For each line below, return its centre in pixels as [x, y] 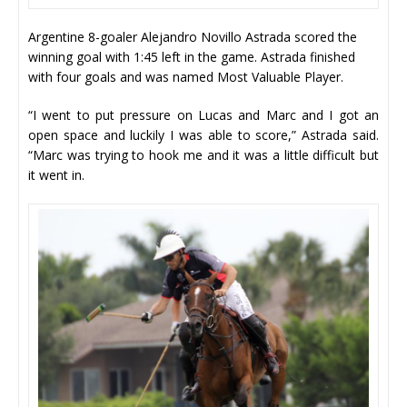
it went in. [56, 174]
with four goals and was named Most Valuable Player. [186, 76]
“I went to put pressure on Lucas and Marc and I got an [203, 114]
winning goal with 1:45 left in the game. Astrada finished [192, 56]
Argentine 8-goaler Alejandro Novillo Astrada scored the [193, 36]
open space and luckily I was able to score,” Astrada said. [203, 134]
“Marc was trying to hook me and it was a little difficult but [203, 154]
